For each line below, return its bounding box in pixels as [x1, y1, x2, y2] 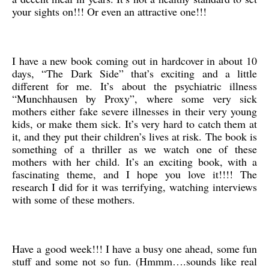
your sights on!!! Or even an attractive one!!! [12, 4, 207, 19]
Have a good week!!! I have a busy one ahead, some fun [12, 241, 257, 256]
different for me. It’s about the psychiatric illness [12, 79, 257, 93]
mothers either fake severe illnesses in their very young [12, 104, 257, 118]
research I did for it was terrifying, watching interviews [12, 180, 257, 194]
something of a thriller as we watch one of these [12, 142, 257, 156]
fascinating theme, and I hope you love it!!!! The [12, 167, 257, 181]
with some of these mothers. [12, 192, 135, 207]
